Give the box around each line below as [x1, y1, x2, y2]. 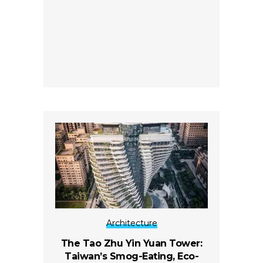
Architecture [106, 217, 157, 228]
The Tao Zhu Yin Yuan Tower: [60, 237, 203, 249]
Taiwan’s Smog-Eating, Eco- [65, 250, 198, 262]
